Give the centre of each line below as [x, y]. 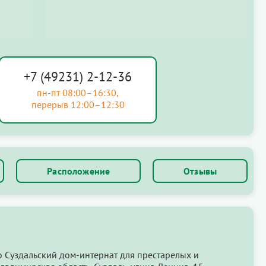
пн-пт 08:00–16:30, [78, 92]
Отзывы [200, 171]
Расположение [79, 171]
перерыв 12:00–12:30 [78, 104]
